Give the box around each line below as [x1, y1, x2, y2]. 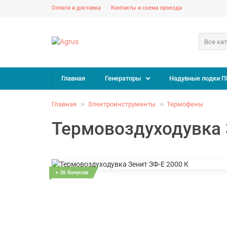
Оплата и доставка [52, 5, 101, 11]
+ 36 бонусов [55, 169, 88, 176]
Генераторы [104, 74, 141, 82]
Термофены [167, 100, 203, 108]
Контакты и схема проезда [111, 5, 182, 11]
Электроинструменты [88, 100, 156, 108]
